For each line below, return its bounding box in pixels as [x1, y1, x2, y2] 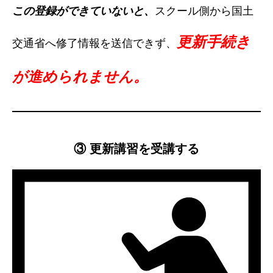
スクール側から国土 [155, 4, 253, 17]
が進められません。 [12, 68, 148, 85]
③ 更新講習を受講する [74, 141, 199, 155]
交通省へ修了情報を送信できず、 [12, 37, 177, 49]
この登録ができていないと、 [12, 4, 155, 17]
